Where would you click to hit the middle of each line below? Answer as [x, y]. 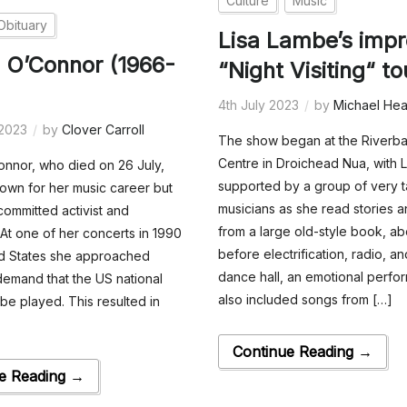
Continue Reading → [303, 352]
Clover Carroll [104, 129]
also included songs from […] [306, 300]
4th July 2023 [259, 105]
